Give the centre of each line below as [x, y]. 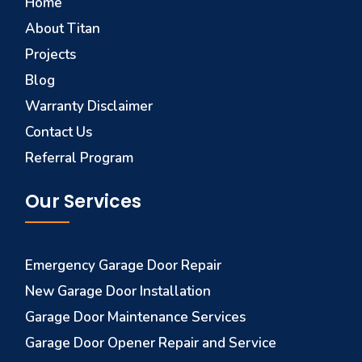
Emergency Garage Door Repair [124, 265]
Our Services [84, 201]
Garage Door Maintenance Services [136, 317]
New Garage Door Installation [118, 291]
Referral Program [80, 158]
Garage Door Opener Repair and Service [151, 343]
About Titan [63, 28]
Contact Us [59, 132]
